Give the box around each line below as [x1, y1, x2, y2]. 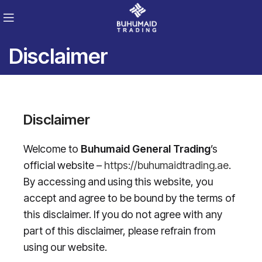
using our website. [23, 241, 107, 254]
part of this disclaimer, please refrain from [23, 225, 215, 237]
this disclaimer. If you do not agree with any [23, 208, 222, 221]
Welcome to [23, 143, 81, 156]
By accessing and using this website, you [23, 175, 213, 188]
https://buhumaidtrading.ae [104, 159, 229, 172]
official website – [23, 159, 104, 172]
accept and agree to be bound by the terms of [23, 192, 235, 205]
